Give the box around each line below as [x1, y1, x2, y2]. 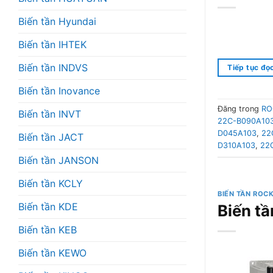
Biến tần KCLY [18, 177, 83, 190]
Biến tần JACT [18, 130, 83, 143]
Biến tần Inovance [18, 84, 100, 97]
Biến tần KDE [18, 200, 78, 213]
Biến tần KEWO [18, 246, 87, 259]
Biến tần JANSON [18, 154, 99, 166]
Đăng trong [218, 104, 261, 113]
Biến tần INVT [18, 107, 81, 120]
